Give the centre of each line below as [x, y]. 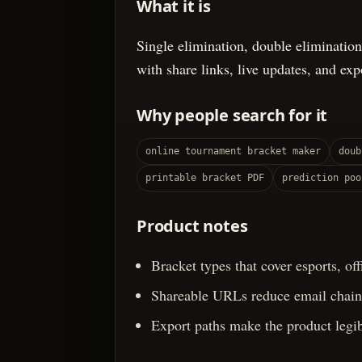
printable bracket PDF [205, 178]
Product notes [192, 226]
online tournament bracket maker [233, 152]
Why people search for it [232, 116]
